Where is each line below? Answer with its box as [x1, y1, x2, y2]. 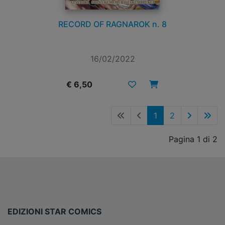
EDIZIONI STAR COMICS [8, 206, 101, 217]
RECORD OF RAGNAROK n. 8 [58, 19, 167, 30]
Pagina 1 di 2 [169, 134, 217, 145]
